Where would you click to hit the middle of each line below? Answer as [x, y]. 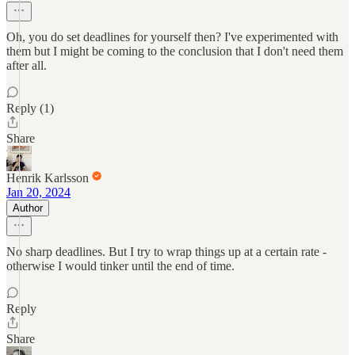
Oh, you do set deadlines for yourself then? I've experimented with [172, 37]
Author [28, 208]
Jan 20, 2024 [38, 192]
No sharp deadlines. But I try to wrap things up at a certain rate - [166, 252]
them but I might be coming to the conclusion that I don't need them [175, 51]
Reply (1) [30, 108]
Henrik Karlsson [48, 178]
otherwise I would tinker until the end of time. [120, 266]
